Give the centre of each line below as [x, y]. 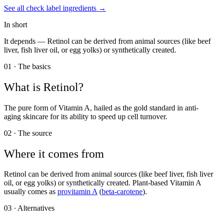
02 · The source [28, 133]
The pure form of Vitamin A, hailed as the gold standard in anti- [101, 108]
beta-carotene [122, 192]
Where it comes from [54, 154]
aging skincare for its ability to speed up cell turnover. [86, 116]
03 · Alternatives [29, 208]
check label [44, 8]
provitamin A [77, 192]
